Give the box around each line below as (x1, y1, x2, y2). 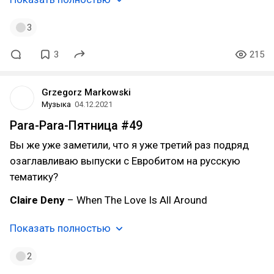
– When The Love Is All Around (65, 194, 207, 206)
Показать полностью (10, 222, 111, 234)
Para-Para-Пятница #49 (10, 118, 143, 133)
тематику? (10, 171, 58, 183)
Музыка (42, 100, 71, 109)
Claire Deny (10, 194, 65, 206)
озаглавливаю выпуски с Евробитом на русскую (10, 155, 240, 167)
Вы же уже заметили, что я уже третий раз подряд (10, 139, 249, 151)
